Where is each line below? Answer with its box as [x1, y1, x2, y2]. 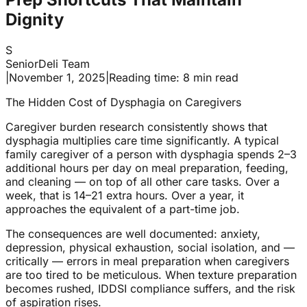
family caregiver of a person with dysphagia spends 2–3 [5, 147, 297, 162]
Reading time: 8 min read [109, 71, 238, 85]
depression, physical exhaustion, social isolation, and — [5, 241, 295, 255]
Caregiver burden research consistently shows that [5, 120, 267, 134]
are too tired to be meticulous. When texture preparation [5, 268, 297, 282]
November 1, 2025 [9, 71, 106, 85]
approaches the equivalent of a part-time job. [5, 202, 240, 217]
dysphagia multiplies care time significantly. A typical [5, 134, 279, 148]
